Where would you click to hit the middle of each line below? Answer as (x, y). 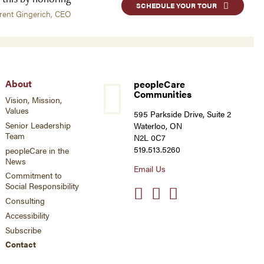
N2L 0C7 (150, 137)
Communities (163, 94)
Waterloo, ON (158, 126)
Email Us (150, 169)
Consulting (25, 201)
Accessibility (27, 215)
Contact (21, 245)
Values (17, 111)
